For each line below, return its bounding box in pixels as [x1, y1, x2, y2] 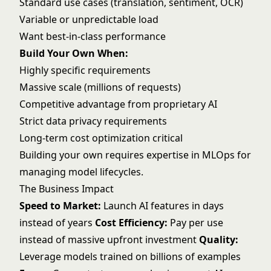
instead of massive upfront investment [19, 233, 199, 246]
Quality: [199, 233, 238, 246]
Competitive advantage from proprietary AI [19, 97, 217, 111]
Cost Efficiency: [95, 216, 168, 229]
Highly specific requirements [19, 64, 151, 77]
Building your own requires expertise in [19, 148, 202, 162]
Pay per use [168, 216, 223, 229]
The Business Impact [19, 182, 114, 195]
